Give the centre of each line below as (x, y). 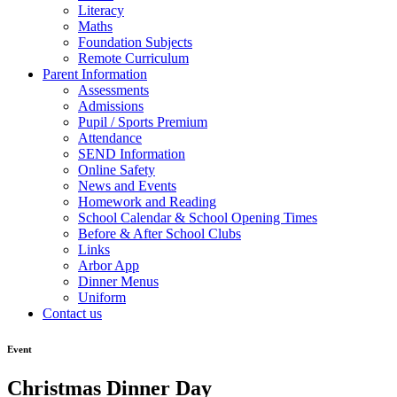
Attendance (110, 137)
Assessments (113, 90)
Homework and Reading (147, 201)
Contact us (72, 313)
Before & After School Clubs (160, 233)
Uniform (102, 297)
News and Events (127, 185)
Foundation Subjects (135, 42)
